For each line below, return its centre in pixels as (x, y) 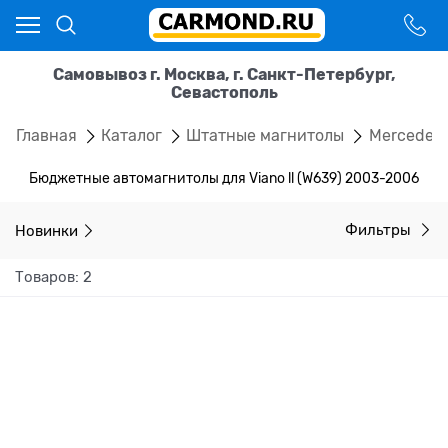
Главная (46, 135)
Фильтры (380, 230)
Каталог (132, 135)
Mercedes (405, 135)
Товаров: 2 (53, 277)
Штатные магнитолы (265, 135)
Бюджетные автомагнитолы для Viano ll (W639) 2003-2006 (224, 178)
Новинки (46, 230)
